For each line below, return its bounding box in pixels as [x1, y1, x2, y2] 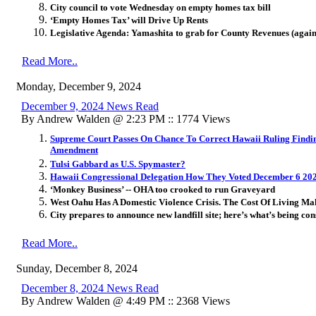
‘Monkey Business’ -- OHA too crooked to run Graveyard [50, 183, 275, 195]
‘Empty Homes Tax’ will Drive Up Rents [50, 14, 208, 25]
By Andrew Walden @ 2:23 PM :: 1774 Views [21, 112, 230, 125]
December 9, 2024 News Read [21, 99, 159, 112]
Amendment [50, 144, 98, 157]
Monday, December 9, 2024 [16, 80, 141, 92]
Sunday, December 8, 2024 [16, 262, 138, 274]
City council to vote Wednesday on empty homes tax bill [50, 1, 271, 13]
